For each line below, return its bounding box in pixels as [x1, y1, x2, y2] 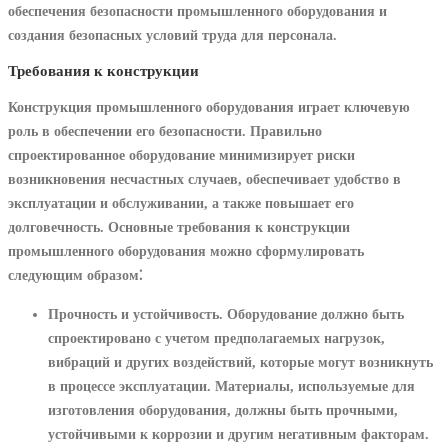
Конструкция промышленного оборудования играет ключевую [8, 99, 410, 116]
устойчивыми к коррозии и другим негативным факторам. [48, 425, 429, 442]
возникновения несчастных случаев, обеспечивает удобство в [8, 171, 401, 188]
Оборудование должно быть [223, 305, 404, 322]
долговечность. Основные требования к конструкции [8, 219, 350, 236]
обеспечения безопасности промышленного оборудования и [8, 2, 387, 19]
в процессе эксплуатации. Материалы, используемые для [48, 377, 415, 394]
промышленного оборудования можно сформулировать [8, 243, 364, 260]
